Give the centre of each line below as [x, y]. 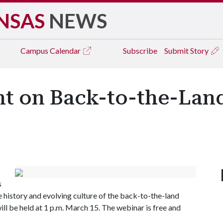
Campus [35, 51]
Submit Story [187, 51]
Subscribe [140, 51]
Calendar [66, 51]
